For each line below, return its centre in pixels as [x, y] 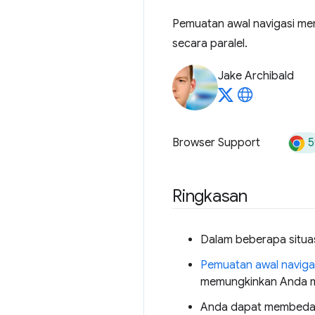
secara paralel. [210, 44]
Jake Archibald [256, 76]
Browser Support [216, 143]
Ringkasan [210, 196]
